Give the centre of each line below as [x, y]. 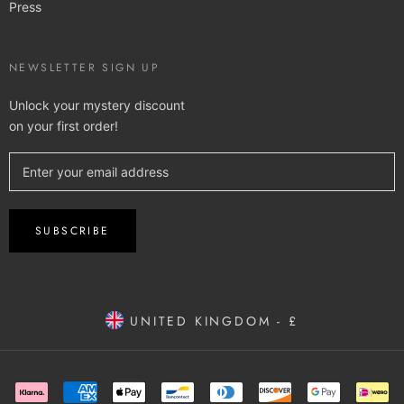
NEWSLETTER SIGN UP [85, 67]
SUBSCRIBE [73, 230]
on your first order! [64, 125]
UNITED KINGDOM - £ [211, 321]
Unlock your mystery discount [97, 105]
